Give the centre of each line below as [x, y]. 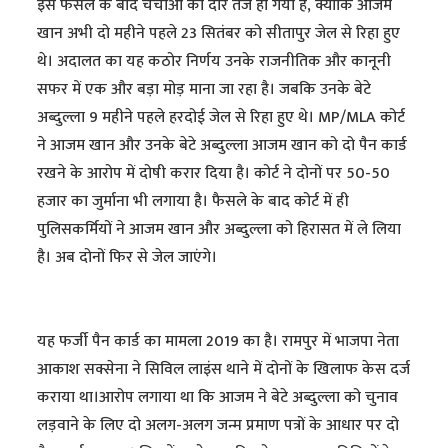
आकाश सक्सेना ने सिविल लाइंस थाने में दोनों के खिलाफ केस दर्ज [224, 369]
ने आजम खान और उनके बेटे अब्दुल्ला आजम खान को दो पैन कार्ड [222, 145]
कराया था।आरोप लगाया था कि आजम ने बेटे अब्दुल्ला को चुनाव [218, 397]
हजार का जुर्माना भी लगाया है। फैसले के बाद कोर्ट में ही [193, 201]
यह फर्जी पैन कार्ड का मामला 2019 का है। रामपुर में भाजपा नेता [218, 341]
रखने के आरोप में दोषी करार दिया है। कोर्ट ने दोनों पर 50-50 [214, 173]
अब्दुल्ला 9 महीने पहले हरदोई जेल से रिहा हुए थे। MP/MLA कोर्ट [221, 117]
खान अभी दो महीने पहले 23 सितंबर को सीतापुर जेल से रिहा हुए [219, 33]
